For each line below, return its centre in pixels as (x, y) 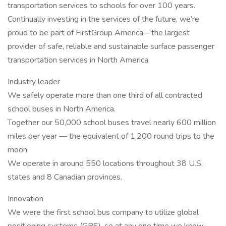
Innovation (25, 199)
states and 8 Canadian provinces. (65, 177)
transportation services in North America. (79, 60)
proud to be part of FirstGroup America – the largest (99, 33)
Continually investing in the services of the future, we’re (103, 19)
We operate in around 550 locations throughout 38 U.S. (105, 163)
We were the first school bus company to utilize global (103, 212)
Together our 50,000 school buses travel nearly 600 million (112, 123)
